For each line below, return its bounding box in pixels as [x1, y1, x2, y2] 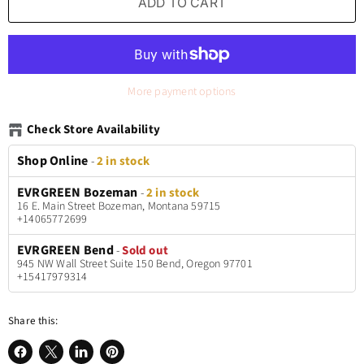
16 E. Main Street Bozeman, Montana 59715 [17, 197, 221, 214]
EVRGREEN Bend [17, 240, 114, 259]
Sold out [122, 241, 169, 259]
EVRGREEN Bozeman [17, 183, 138, 201]
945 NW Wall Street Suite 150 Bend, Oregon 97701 [17, 255, 253, 272]
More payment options [128, 83, 236, 100]
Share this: [8, 313, 58, 328]
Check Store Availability [27, 120, 161, 138]
